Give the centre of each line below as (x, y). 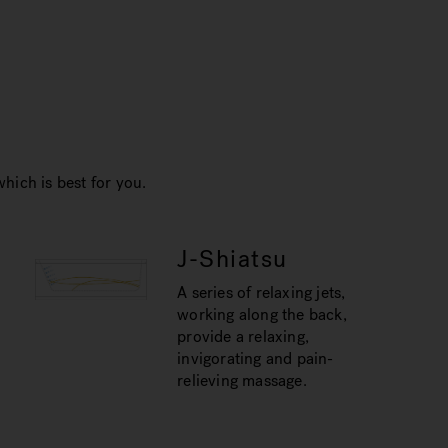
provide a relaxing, (243, 336)
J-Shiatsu (232, 259)
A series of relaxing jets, (261, 292)
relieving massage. (242, 380)
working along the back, (262, 314)
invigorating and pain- (255, 358)
